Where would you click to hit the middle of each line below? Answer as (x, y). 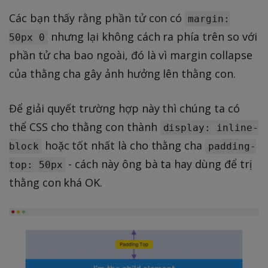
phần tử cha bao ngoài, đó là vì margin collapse (131, 55)
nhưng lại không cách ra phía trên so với (152, 36)
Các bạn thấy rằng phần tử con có (97, 18)
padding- (232, 146)
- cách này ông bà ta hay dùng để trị (159, 164)
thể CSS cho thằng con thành (85, 127)
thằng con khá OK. (56, 182)
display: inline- (211, 127)
